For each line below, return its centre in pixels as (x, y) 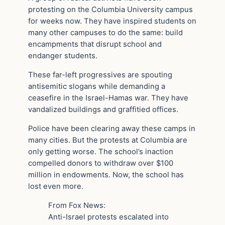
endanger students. (63, 56)
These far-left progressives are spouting (100, 75)
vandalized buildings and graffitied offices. (103, 110)
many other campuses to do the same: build (105, 33)
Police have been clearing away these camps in (112, 128)
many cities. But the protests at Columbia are (108, 140)
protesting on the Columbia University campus (110, 10)
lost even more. (56, 186)
